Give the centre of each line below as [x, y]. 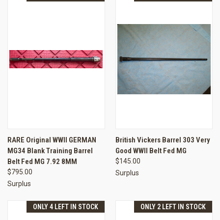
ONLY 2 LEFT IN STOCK [173, 206]
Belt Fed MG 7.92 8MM [42, 161]
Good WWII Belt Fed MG [151, 151]
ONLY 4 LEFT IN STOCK [65, 206]
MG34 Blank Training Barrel [50, 151]
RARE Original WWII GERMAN [52, 140]
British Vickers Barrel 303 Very [163, 140]
